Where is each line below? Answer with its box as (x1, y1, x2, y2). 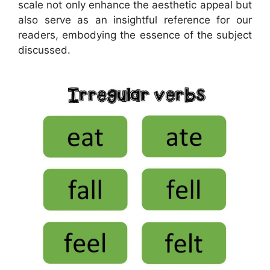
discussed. (18, 43, 71, 56)
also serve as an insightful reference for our (18, 13, 252, 26)
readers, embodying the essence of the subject (18, 28, 252, 41)
